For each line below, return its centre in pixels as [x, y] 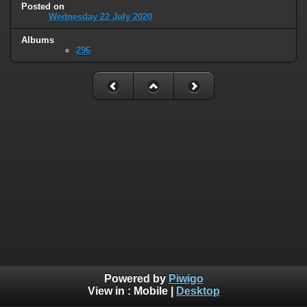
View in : [110, 291]
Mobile [150, 291]
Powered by [136, 279]
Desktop [198, 291]
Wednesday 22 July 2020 [100, 17]
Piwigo [186, 279]
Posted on [43, 7]
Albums [38, 40]
